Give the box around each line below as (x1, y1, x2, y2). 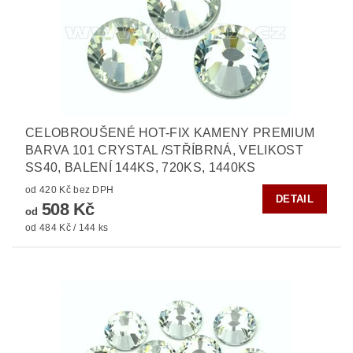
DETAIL (276, 192, 314, 205)
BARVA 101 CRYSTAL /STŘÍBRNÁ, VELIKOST (25, 143, 303, 157)
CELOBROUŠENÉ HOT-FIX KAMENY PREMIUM (25, 125, 315, 139)
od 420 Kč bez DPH (73, 184, 114, 195)
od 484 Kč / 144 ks (25, 221, 109, 233)
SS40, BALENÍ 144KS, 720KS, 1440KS (25, 160, 256, 174)
